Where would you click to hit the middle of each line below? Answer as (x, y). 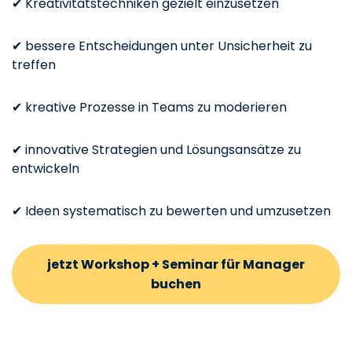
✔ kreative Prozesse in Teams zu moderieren (149, 107)
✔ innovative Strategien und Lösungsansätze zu (156, 149)
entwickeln (46, 168)
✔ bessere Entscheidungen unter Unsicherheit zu (162, 46)
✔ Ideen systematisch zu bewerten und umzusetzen (171, 211)
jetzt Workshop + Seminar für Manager (176, 264)
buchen (176, 284)
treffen (34, 64)
